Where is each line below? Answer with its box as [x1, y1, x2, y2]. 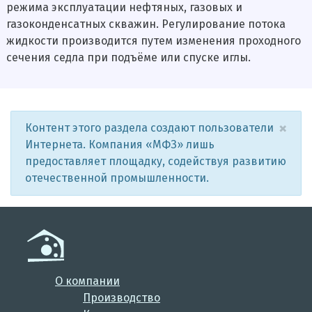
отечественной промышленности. [25, 171, 209, 185]
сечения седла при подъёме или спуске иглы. [6, 51, 251, 65]
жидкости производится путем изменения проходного [6, 34, 301, 48]
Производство [83, 291, 160, 305]
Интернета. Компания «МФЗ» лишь [25, 138, 214, 152]
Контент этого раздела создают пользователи [25, 121, 274, 135]
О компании [55, 274, 120, 288]
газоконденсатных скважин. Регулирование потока [6, 17, 286, 31]
